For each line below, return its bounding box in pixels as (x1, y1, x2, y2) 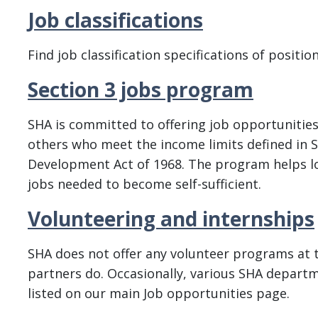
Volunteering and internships (28, 205, 314, 232)
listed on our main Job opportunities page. (28, 285, 293, 302)
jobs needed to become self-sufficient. (28, 175, 261, 192)
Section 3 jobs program (28, 76, 253, 103)
